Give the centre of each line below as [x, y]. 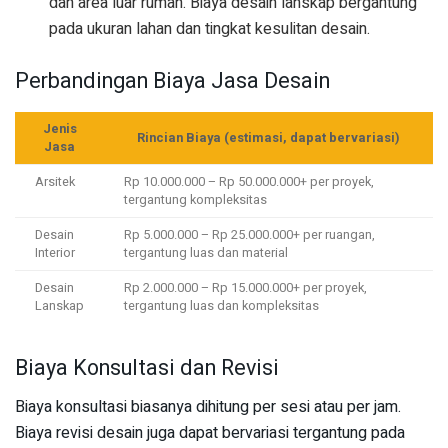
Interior [55, 253]
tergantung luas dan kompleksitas [221, 306]
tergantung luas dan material [206, 253]
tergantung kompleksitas [195, 200]
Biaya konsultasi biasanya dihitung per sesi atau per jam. [208, 407]
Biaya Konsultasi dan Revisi [147, 368]
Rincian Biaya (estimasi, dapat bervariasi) [268, 138]
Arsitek [55, 182]
